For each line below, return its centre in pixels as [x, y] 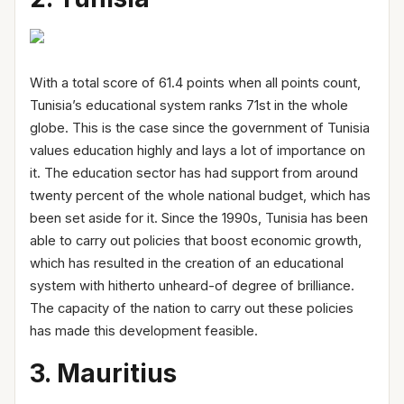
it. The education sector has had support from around [194, 173]
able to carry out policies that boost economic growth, [196, 240]
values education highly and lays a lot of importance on [197, 150]
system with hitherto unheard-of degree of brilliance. [192, 285]
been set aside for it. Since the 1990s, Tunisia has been [199, 218]
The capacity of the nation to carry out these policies [192, 308]
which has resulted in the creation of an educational [187, 263]
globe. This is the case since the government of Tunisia [200, 128]
